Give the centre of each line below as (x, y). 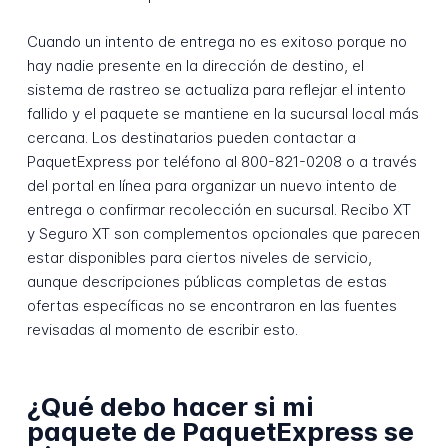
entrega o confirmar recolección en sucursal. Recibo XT (218, 209)
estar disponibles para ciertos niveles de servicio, (199, 257)
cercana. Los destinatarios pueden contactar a (191, 137)
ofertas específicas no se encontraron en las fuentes (211, 305)
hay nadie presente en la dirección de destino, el (195, 65)
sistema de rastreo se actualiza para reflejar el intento (216, 89)
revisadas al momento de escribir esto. (162, 329)
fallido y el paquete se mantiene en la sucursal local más (222, 113)
